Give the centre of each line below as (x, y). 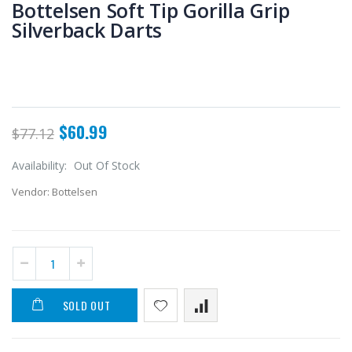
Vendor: (31, 192)
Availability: (41, 166)
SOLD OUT (86, 306)
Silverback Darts (87, 30)
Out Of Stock (107, 166)
